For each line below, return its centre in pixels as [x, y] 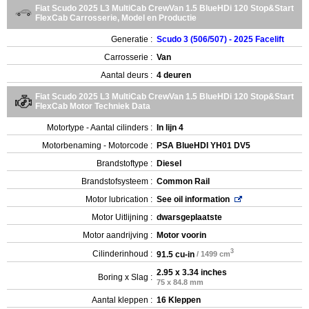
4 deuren [174, 75]
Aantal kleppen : [122, 300]
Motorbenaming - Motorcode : [97, 145]
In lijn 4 [170, 127]
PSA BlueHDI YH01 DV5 [203, 145]
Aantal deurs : [127, 75]
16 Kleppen [179, 300]
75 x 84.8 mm [180, 282]
